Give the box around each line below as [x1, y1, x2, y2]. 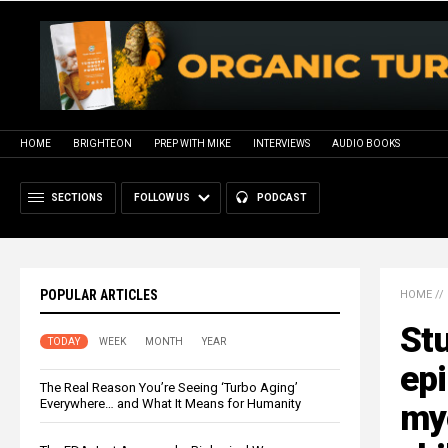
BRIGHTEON [73, 137, 132, 149]
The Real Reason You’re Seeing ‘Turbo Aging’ [40, 379, 298, 395]
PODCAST [257, 191, 307, 203]
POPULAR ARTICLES [40, 286, 158, 303]
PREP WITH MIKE [154, 137, 231, 149]
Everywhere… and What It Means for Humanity [40, 395, 301, 411]
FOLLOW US [134, 191, 190, 203]
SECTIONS [51, 191, 103, 203]
